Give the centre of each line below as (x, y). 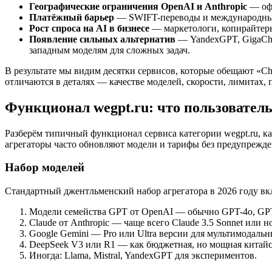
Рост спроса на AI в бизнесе (89, 28)
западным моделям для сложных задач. (110, 50)
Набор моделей (45, 168)
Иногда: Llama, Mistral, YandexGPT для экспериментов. (143, 256)
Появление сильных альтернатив (102, 39)
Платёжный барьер (72, 17)
